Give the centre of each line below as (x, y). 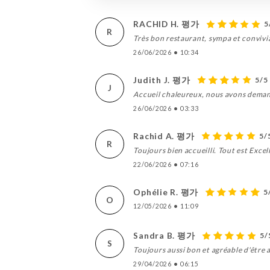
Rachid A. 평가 (164, 136)
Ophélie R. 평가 (166, 192)
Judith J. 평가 (162, 80)
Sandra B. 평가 (164, 235)
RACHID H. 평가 (166, 24)
